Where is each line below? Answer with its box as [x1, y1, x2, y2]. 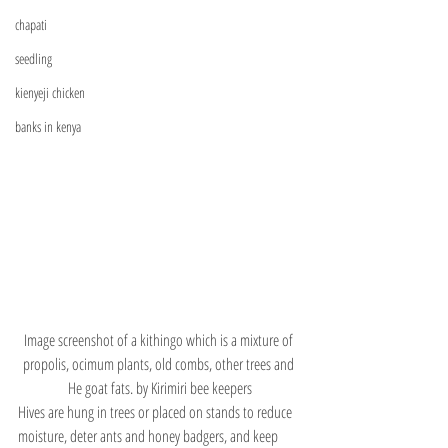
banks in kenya [15, 117, 81, 137]
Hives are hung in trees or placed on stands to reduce [18, 401, 295, 424]
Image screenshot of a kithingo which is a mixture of [24, 329, 296, 352]
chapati [15, 15, 47, 35]
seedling [15, 49, 52, 69]
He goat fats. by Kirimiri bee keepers [68, 377, 252, 400]
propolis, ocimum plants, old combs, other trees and [23, 353, 297, 376]
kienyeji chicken [15, 83, 85, 103]
